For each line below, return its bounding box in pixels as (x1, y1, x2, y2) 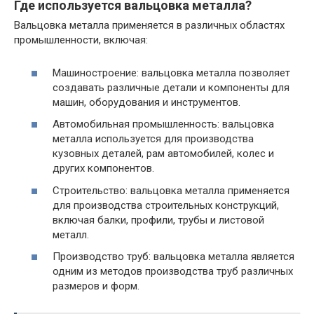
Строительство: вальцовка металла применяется (53, 184, 289, 197)
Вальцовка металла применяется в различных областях (14, 19, 285, 32)
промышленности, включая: (14, 34, 148, 46)
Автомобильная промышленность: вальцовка (53, 118, 274, 130)
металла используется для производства (53, 132, 254, 145)
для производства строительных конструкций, (53, 198, 279, 212)
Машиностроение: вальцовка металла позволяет (53, 66, 290, 79)
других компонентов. (53, 162, 154, 175)
